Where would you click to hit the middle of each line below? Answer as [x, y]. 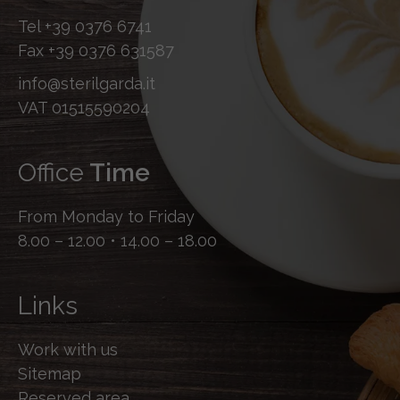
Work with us [68, 349]
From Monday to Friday [106, 216]
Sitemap [50, 373]
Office [51, 172]
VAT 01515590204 [84, 107]
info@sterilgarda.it [87, 83]
